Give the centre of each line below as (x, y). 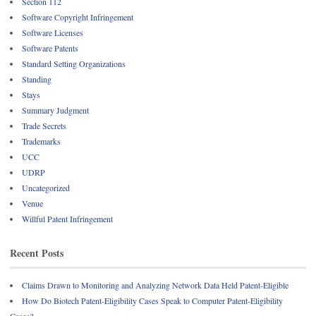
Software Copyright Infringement (78, 17)
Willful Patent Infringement (67, 219)
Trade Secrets (44, 126)
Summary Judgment (55, 110)
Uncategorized (46, 188)
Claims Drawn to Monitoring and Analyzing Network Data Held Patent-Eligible (155, 285)
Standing (37, 79)
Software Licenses (53, 33)
